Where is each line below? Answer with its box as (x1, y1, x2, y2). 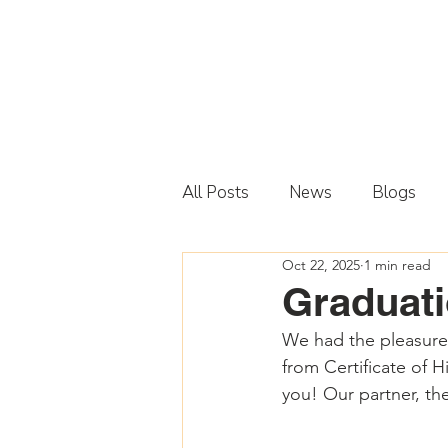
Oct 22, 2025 (282, 255, 360, 274)
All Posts (182, 180, 249, 204)
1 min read (364, 255, 431, 274)
